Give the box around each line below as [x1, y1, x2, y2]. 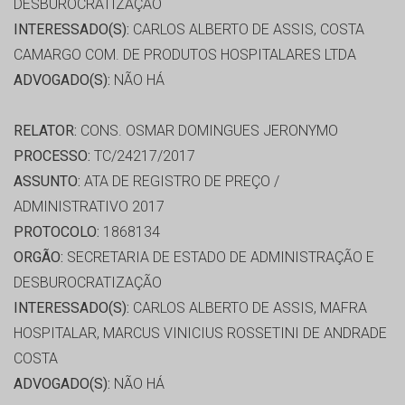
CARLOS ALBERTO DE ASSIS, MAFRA [129, 299, 367, 317]
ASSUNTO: [14, 173, 80, 191]
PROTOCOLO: [14, 223, 99, 241]
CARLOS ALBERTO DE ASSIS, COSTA [129, 21, 364, 39]
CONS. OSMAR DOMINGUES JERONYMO [77, 122, 338, 140]
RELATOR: [14, 122, 77, 140]
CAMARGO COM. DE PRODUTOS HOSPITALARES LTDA [14, 46, 356, 64]
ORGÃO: [14, 249, 63, 267]
